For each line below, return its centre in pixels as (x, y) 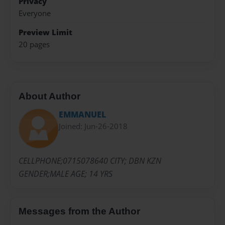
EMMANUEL (82, 115)
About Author (49, 96)
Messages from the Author (79, 211)
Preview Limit (45, 32)
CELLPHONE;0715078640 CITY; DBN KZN (90, 161)
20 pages (34, 44)
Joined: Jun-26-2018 (93, 126)
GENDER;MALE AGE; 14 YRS (66, 174)
